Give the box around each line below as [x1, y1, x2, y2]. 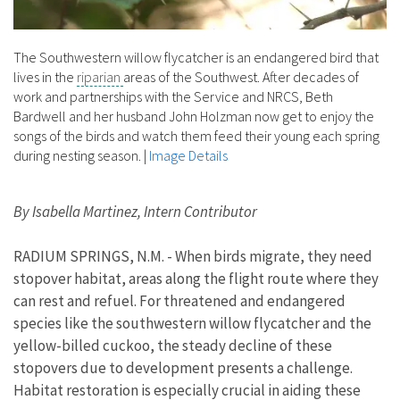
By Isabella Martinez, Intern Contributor [13, 201, 257, 221]
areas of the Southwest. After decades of [123, 67, 359, 86]
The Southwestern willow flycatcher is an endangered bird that [13, 47, 379, 66]
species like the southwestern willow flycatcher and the [13, 312, 371, 333]
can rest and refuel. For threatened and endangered [13, 290, 346, 311]
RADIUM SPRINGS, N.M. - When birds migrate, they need [13, 246, 372, 266]
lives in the [13, 67, 77, 86]
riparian [77, 67, 123, 86]
